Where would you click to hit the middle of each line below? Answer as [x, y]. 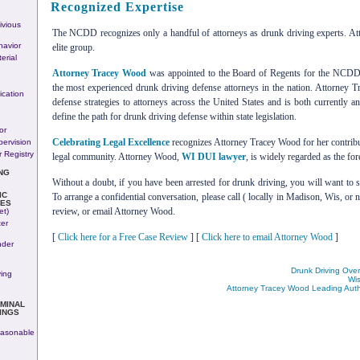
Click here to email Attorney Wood [267, 237]
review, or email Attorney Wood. [113, 211]
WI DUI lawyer [213, 156]
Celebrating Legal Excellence [110, 142]
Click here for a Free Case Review [123, 237]
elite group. [73, 47]
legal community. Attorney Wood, [117, 156]
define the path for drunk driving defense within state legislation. [174, 116]
